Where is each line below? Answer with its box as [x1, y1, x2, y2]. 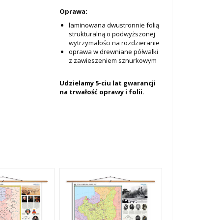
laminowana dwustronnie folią [68, 21, 159, 29]
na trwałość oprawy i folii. [59, 87, 144, 96]
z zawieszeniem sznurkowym [68, 56, 157, 65]
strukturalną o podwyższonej [68, 29, 155, 38]
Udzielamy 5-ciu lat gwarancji [59, 79, 156, 87]
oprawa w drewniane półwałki [68, 47, 158, 56]
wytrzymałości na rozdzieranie [68, 38, 160, 47]
